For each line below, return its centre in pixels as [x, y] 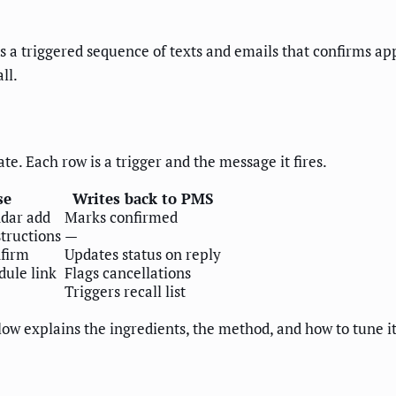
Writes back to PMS [143, 198]
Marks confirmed [121, 217]
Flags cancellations [128, 272]
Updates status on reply [143, 254]
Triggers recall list [125, 291]
